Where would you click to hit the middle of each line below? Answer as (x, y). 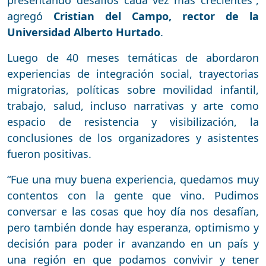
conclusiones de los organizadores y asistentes (133, 138)
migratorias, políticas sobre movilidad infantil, (133, 90)
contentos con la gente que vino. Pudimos (133, 196)
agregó (30, 16)
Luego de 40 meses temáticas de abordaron (133, 58)
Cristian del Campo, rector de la (156, 16)
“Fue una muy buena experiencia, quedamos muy (133, 180)
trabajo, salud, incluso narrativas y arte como (133, 106)
